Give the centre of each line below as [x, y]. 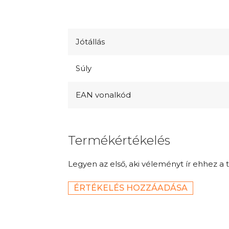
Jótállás [90, 41]
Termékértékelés [119, 140]
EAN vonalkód [103, 95]
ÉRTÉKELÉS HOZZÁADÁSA [131, 188]
